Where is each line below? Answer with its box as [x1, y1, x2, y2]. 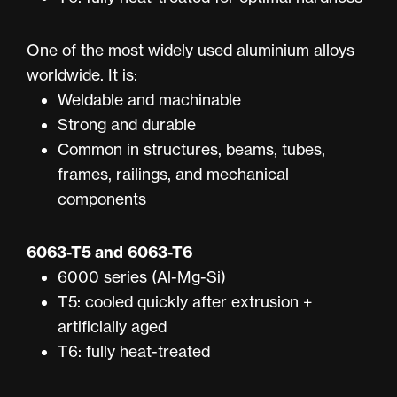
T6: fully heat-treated [58, 341, 211, 361]
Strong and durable [58, 114, 197, 134]
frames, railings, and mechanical [58, 164, 290, 183]
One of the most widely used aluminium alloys [27, 40, 354, 59]
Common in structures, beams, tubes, [58, 139, 326, 159]
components [58, 189, 147, 208]
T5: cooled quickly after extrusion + [58, 292, 314, 311]
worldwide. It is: [27, 65, 137, 84]
